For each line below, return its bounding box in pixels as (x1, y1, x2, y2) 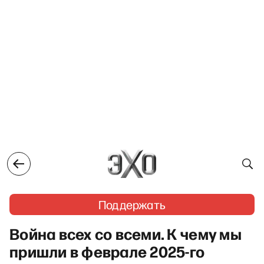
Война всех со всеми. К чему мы (9, 223, 242, 244)
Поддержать (98, 197, 166, 212)
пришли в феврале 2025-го (9, 240, 205, 262)
